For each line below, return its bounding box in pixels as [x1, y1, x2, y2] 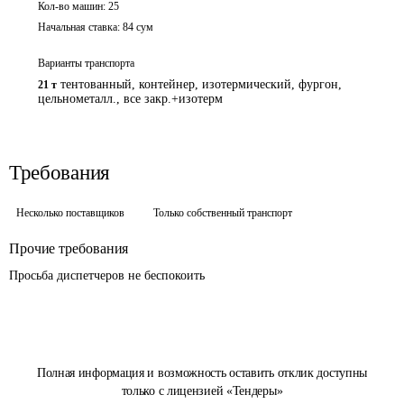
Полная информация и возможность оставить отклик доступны [36, 366, 368, 380]
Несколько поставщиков [16, 207, 124, 219]
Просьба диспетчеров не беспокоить [9, 269, 208, 282]
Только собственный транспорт [153, 207, 292, 219]
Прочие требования [9, 241, 129, 256]
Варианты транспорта [38, 57, 134, 69]
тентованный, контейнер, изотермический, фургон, [60, 78, 342, 91]
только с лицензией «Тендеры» [121, 384, 283, 398]
